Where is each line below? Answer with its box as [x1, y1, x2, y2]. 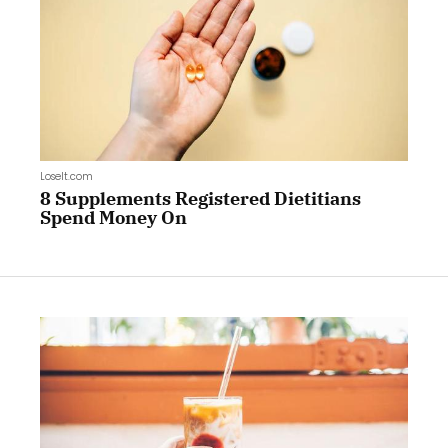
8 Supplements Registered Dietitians [40, 186, 361, 210]
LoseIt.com [40, 168, 93, 184]
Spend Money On [40, 205, 187, 229]
